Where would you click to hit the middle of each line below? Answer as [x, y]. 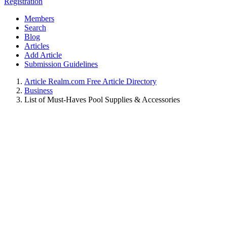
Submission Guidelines [61, 64]
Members [39, 18]
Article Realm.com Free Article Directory [90, 81]
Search [35, 27]
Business [39, 90]
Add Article [43, 55]
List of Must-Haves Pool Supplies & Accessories [102, 99]
